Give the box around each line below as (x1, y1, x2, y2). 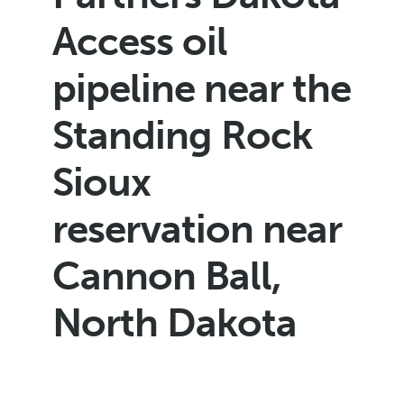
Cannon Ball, (52, 252, 282, 299)
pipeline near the (52, 64, 352, 112)
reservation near (52, 205, 343, 252)
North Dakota (52, 298, 298, 346)
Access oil (52, 17, 228, 65)
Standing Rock (52, 111, 313, 159)
